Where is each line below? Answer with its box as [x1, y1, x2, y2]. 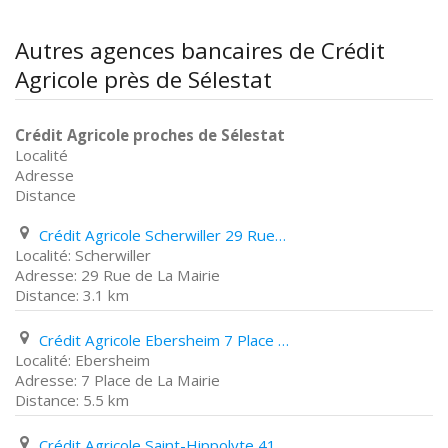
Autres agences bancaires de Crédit [15, 35, 385, 66]
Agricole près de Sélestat [15, 64, 272, 95]
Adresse [15, 165, 74, 185]
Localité [15, 145, 68, 165]
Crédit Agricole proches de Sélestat [15, 125, 285, 145]
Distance [15, 185, 76, 205]
